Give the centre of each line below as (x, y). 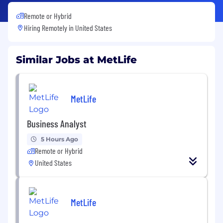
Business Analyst (57, 123)
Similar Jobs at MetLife (76, 59)
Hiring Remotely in (50, 27)
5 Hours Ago (59, 139)
